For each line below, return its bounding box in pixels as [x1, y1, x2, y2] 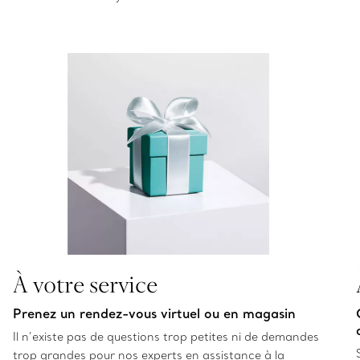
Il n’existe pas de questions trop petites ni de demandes [13, 329, 319, 344]
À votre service [13, 267, 157, 300]
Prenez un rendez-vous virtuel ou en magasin [13, 305, 296, 321]
